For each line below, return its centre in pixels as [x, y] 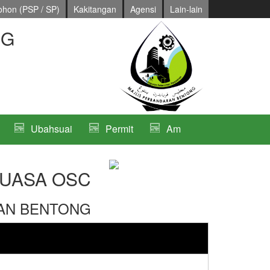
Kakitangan [95, 9]
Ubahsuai [52, 129]
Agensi [143, 9]
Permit [119, 129]
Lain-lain [186, 9]
